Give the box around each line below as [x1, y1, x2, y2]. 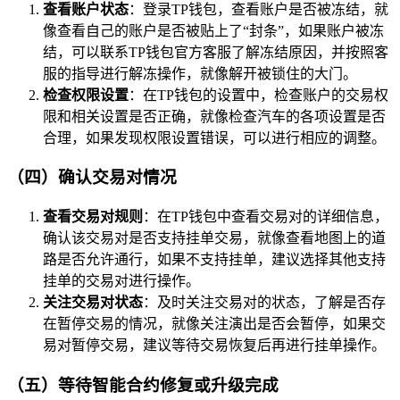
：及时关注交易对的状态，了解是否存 [143, 294, 386, 310]
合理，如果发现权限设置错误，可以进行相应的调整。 [43, 129, 386, 146]
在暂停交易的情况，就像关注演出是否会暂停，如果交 [43, 315, 386, 331]
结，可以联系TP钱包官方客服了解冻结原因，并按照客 [43, 44, 388, 60]
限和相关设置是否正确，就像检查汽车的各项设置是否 [43, 108, 386, 124]
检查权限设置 [43, 87, 129, 103]
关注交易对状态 [43, 294, 143, 310]
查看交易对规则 [43, 208, 143, 224]
